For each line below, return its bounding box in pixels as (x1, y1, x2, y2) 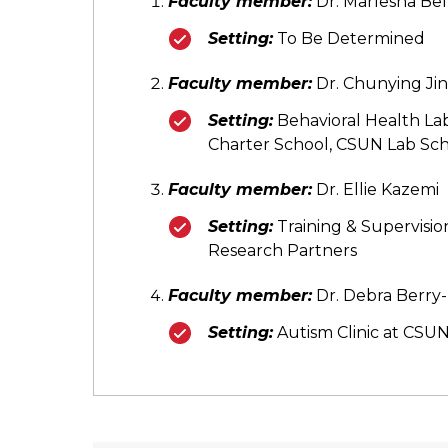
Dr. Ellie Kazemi (311, 179, 439, 199)
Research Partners (207, 240, 357, 260)
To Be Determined (272, 28, 425, 48)
